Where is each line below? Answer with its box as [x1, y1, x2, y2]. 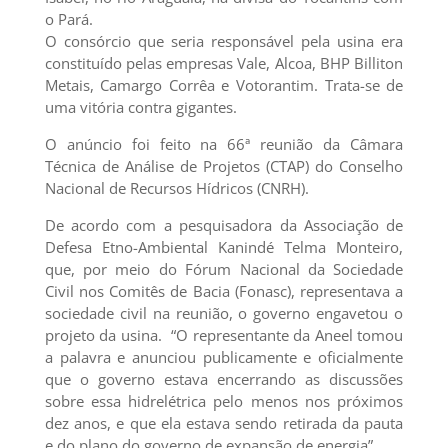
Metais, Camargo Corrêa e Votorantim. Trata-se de [44, 75, 404, 95]
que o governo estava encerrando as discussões [44, 369, 404, 389]
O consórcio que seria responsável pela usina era [44, 31, 404, 51]
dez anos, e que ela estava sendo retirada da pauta [44, 413, 404, 433]
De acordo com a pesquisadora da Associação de [44, 215, 404, 235]
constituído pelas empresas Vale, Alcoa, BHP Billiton [44, 53, 404, 73]
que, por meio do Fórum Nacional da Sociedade [44, 259, 404, 279]
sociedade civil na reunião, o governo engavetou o [44, 303, 404, 323]
